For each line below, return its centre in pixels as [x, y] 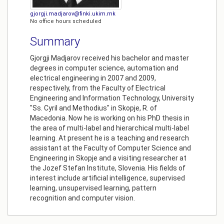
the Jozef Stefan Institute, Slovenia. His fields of [108, 168]
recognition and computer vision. [82, 198]
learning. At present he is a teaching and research [109, 138]
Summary [55, 42]
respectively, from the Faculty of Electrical [98, 88]
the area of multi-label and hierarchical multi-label [109, 128]
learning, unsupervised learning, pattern [93, 188]
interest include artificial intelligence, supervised [107, 178]
